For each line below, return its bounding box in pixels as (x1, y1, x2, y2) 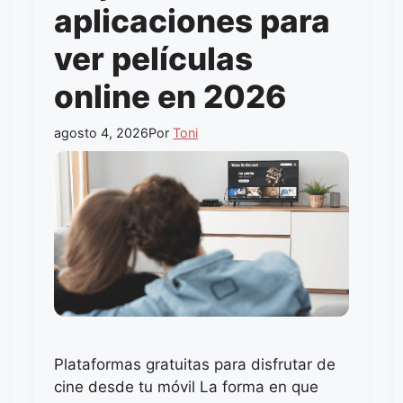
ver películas (54, 39, 254, 77)
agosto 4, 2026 (54, 125, 149, 141)
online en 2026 (54, 76, 288, 115)
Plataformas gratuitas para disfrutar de (54, 355, 336, 374)
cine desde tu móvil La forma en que (54, 378, 319, 397)
